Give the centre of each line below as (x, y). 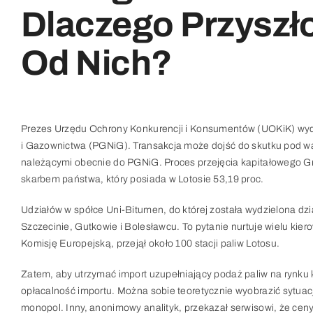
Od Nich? (96, 63)
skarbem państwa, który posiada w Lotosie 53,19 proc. (142, 179)
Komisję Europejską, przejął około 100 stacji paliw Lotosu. (150, 243)
